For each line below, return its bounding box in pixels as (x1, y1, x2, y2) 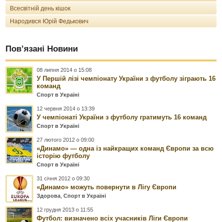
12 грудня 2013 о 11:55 (37, 206, 94, 213)
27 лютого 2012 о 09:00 (37, 136, 95, 143)
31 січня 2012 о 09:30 (37, 175, 90, 181)
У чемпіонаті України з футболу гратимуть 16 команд (37, 113, 207, 121)
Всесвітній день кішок (10, 4, 71, 12)
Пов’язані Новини (5, 44, 78, 54)
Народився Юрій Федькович (10, 17, 89, 25)
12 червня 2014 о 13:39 (37, 105, 95, 111)
